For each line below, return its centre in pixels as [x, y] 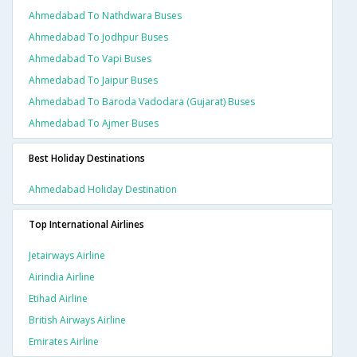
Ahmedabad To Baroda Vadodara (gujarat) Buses [142, 102]
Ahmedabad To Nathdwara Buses [105, 16]
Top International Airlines [86, 225]
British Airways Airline [77, 320]
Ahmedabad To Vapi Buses [90, 59]
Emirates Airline [64, 342]
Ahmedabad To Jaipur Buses [93, 80]
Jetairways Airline [67, 256]
